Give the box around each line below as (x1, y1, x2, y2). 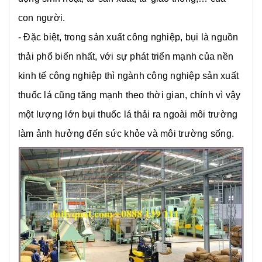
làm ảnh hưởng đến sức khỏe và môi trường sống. (18, 129, 237, 139)
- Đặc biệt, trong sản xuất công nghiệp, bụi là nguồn (18, 32, 239, 43)
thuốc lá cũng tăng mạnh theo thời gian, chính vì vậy (18, 90, 241, 101)
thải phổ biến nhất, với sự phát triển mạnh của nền (18, 51, 233, 62)
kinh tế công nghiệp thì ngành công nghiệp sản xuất (18, 71, 239, 81)
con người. (18, 13, 68, 23)
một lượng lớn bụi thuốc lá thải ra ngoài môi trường (18, 109, 238, 120)
